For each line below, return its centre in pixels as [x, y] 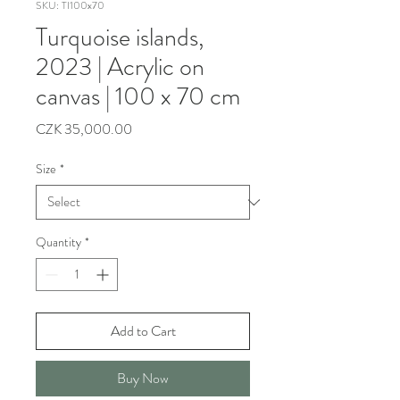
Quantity [58, 242]
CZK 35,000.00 [84, 129]
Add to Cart [143, 331]
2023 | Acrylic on [120, 67]
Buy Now [143, 378]
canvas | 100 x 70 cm [138, 96]
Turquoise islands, [120, 37]
